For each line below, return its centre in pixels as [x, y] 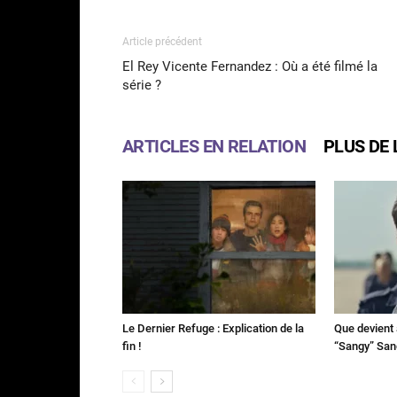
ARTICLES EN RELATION [214, 147]
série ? [142, 86]
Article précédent [162, 42]
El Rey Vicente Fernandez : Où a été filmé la [250, 67]
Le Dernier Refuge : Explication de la [213, 329]
